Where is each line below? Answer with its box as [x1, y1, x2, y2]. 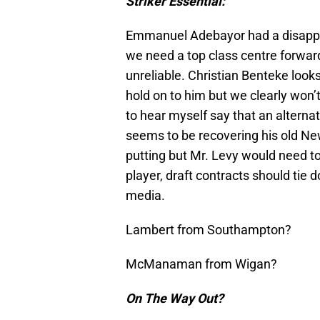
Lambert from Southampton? [126, 222, 291, 238]
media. [126, 188, 165, 204]
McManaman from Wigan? [126, 256, 277, 272]
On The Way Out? [126, 291, 224, 306]
